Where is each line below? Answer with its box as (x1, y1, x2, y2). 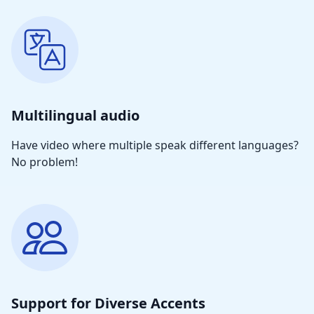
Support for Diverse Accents (11, 294, 205, 313)
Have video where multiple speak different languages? (11, 137, 299, 153)
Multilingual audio (11, 106, 139, 125)
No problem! (11, 154, 78, 170)
